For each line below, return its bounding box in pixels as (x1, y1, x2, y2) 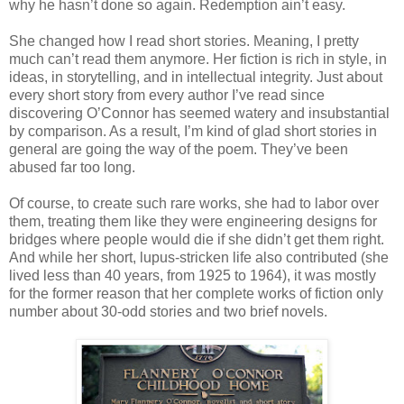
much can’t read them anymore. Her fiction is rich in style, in (9, 50, 387, 67)
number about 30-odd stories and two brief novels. (9, 303, 327, 319)
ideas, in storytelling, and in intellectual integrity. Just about (9, 69, 382, 85)
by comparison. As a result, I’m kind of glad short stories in (9, 123, 377, 139)
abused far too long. (9, 159, 135, 175)
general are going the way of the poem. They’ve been (9, 141, 348, 157)
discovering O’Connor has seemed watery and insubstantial (9, 105, 390, 121)
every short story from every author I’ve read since (9, 87, 325, 103)
